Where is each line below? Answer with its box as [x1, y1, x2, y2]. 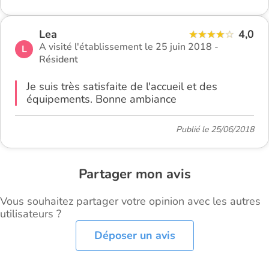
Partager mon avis [78, 165, 191, 183]
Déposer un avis [94, 228, 175, 243]
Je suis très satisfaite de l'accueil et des [26, 79, 217, 94]
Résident [39, 52, 78, 66]
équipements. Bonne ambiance [26, 91, 177, 106]
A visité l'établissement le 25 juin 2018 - [39, 40, 219, 53]
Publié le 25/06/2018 [176, 123, 254, 135]
